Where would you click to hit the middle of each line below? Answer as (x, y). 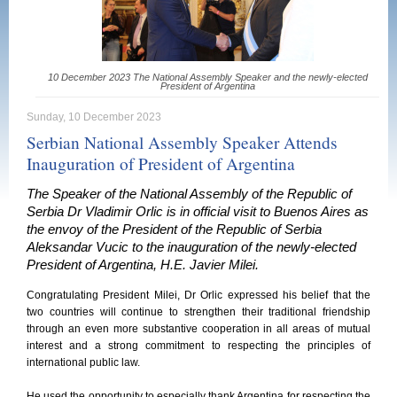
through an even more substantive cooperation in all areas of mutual (198, 329)
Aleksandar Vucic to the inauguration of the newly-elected (191, 247)
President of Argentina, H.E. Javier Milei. (143, 265)
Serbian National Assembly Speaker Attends (182, 142)
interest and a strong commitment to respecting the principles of (198, 346)
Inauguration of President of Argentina (161, 163)
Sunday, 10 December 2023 (94, 117)
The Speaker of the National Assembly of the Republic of (189, 194)
